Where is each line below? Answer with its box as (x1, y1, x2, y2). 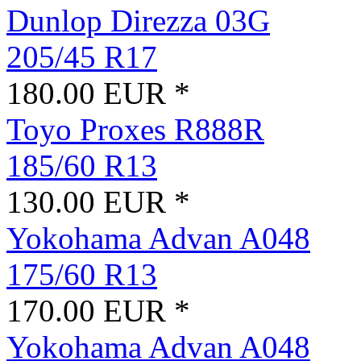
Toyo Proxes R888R (6, 112, 264, 147)
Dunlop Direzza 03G (6, 3, 270, 39)
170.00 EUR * (6, 293, 190, 329)
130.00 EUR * (6, 185, 190, 220)
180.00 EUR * (6, 76, 190, 111)
